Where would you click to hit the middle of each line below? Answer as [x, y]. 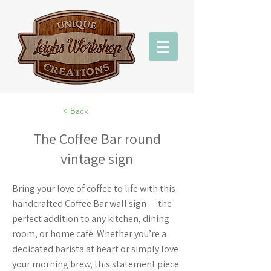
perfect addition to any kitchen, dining [91, 219]
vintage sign [97, 158]
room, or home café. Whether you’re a [89, 234]
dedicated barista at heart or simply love [95, 249]
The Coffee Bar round [97, 139]
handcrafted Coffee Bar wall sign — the [92, 204]
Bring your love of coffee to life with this [94, 188]
